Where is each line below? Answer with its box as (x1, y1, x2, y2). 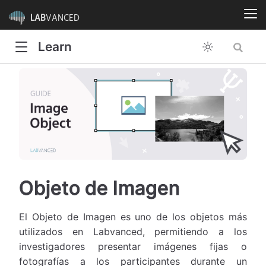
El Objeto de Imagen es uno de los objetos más (19, 211, 247, 223)
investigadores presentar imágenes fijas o (19, 240, 247, 253)
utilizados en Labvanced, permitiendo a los (19, 226, 247, 238)
